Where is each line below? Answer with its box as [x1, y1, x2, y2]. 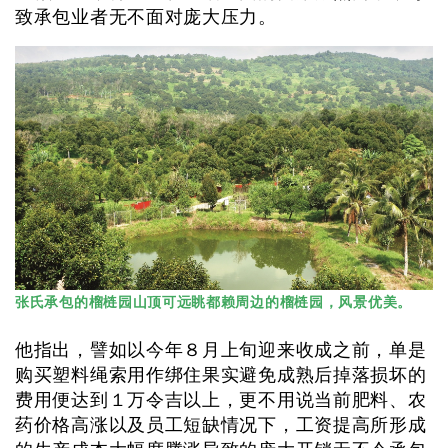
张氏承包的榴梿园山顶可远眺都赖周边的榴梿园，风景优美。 [15, 294, 412, 311]
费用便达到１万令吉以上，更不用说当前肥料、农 [15, 390, 427, 411]
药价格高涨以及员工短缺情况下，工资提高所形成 [15, 415, 427, 436]
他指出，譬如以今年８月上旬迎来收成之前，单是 [15, 340, 427, 361]
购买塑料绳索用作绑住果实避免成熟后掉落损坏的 [15, 365, 427, 386]
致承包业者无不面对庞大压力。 [15, 7, 277, 28]
